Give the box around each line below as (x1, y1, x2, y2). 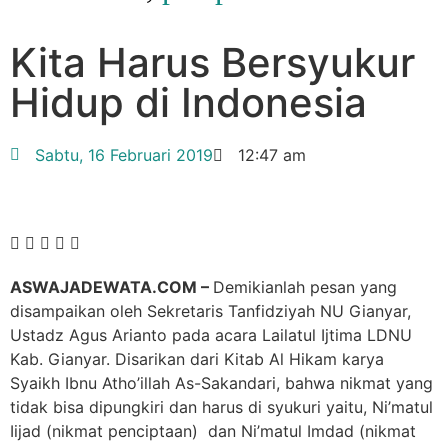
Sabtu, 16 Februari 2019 (35, 145, 213, 165)
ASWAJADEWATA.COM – (10, 277, 213, 297)
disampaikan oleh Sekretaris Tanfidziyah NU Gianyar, (10, 301, 411, 321)
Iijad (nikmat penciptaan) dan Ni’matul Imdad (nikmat (10, 421, 416, 441)
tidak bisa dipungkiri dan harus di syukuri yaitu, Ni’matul (10, 397, 433, 417)
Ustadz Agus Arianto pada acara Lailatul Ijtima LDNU (10, 325, 412, 345)
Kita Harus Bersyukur (10, 38, 415, 87)
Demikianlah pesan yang (213, 277, 397, 297)
